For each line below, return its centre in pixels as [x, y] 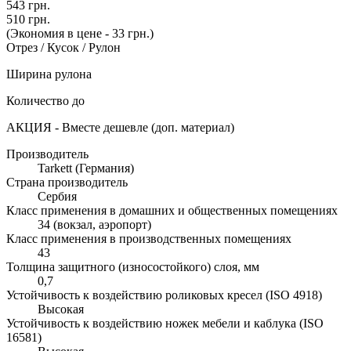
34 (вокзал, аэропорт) [94, 224]
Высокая [61, 309]
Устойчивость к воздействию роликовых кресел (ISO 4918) [164, 295]
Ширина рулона [49, 74]
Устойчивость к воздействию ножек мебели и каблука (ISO [165, 323]
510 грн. [28, 19]
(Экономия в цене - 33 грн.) [80, 33]
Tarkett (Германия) [86, 168]
